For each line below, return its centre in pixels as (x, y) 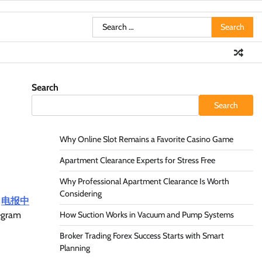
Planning (75, 248)
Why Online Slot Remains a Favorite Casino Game (146, 139)
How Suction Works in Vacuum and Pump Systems (146, 215)
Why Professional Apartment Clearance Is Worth (144, 181)
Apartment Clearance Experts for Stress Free (137, 160)
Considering (80, 194)
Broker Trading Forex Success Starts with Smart (142, 236)
